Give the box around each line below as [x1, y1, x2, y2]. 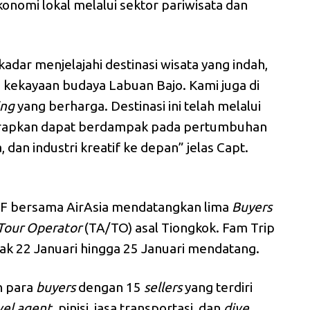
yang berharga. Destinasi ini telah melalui [15, 98, 262, 114]
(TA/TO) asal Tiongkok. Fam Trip [82, 220, 275, 236]
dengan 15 [75, 280, 145, 295]
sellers [144, 280, 183, 295]
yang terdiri [182, 280, 253, 295]
